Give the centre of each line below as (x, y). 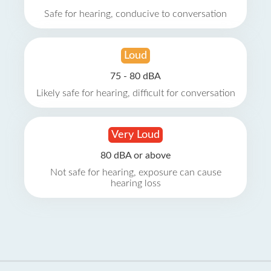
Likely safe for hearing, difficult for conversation (135, 93)
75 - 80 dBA (135, 76)
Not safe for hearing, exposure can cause (135, 172)
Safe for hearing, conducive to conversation (135, 14)
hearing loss (135, 183)
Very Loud (135, 135)
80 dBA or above (135, 155)
